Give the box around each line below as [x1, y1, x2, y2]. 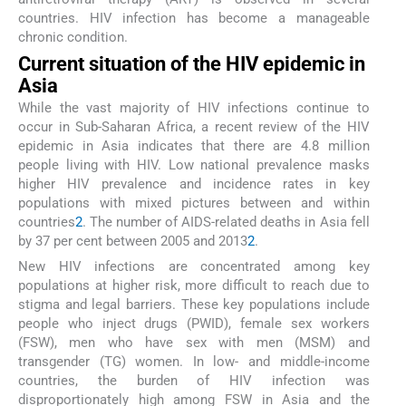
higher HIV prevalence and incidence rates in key [18, 175, 370, 192]
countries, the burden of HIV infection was [18, 372, 370, 390]
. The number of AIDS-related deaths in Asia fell [82, 213, 370, 230]
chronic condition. [18, 28, 128, 45]
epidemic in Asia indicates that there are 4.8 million [18, 137, 370, 154]
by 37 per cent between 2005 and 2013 [18, 232, 247, 249]
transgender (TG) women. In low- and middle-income [18, 353, 370, 371]
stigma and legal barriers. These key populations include [18, 296, 370, 314]
